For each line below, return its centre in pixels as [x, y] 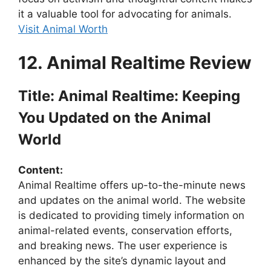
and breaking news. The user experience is [123, 245]
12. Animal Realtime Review [135, 62]
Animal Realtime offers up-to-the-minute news [132, 185]
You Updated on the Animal [115, 117]
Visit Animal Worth [63, 29]
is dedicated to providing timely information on [131, 215]
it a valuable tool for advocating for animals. [125, 14]
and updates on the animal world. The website [132, 200]
